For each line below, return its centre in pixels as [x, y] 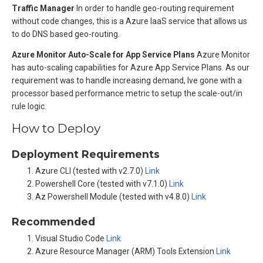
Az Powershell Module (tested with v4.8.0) [113, 197]
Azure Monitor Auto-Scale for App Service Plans [103, 55]
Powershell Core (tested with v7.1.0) [102, 184]
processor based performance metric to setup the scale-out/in [127, 94]
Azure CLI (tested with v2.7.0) [90, 171]
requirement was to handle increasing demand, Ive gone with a [127, 81]
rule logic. [29, 107]
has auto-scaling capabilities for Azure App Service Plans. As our [131, 68]
